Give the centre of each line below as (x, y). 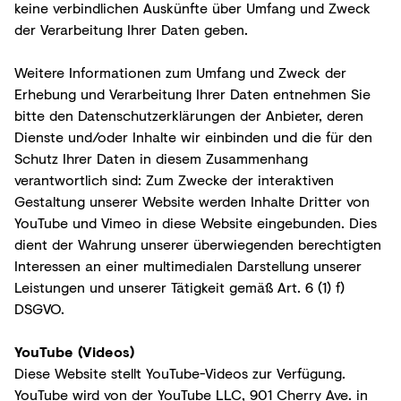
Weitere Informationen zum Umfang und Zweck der (180, 72)
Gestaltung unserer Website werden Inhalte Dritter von (192, 200)
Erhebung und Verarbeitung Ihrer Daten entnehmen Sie (192, 93)
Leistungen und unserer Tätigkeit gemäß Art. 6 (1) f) (179, 286)
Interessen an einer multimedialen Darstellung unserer (188, 265)
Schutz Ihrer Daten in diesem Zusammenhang (161, 158)
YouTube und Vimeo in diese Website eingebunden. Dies (196, 222)
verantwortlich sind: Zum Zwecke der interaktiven (174, 179)
